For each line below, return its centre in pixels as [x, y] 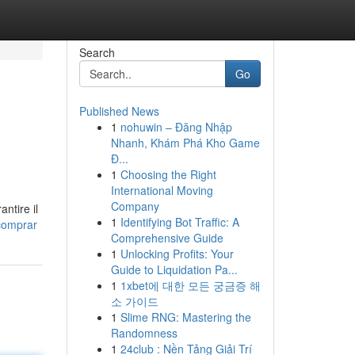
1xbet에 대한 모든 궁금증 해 [190, 285]
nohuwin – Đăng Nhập [176, 127]
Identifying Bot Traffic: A [179, 222]
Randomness [144, 333]
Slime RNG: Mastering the [185, 317]
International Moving [162, 190]
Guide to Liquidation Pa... [174, 269]
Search [97, 52]
